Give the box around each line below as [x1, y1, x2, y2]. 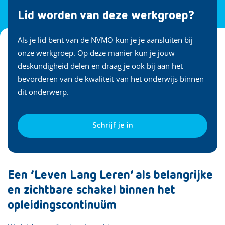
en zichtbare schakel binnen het [8, 184, 175, 196]
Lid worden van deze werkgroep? [18, 10, 194, 22]
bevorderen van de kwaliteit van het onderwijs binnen [18, 74, 204, 84]
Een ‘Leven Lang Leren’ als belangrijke [8, 169, 213, 181]
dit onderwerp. [18, 87, 69, 97]
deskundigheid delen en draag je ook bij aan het [18, 61, 183, 71]
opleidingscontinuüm [8, 199, 117, 211]
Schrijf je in [92, 122, 133, 130]
